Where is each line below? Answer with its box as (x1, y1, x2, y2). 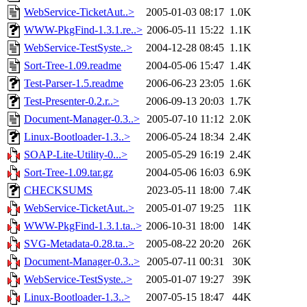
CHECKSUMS (24, 184, 93, 197)
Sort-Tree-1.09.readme (24, 60, 121, 72)
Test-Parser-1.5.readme (24, 77, 123, 90)
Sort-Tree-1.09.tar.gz (24, 167, 113, 179)
